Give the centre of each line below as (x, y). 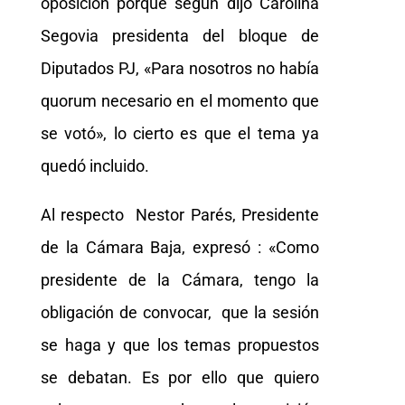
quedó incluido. (94, 165)
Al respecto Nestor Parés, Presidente (180, 214)
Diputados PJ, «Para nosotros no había (180, 68)
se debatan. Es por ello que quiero (180, 377)
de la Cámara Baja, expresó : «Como (180, 247)
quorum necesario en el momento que (180, 100)
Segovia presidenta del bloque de (180, 35)
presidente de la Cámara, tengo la (180, 279)
